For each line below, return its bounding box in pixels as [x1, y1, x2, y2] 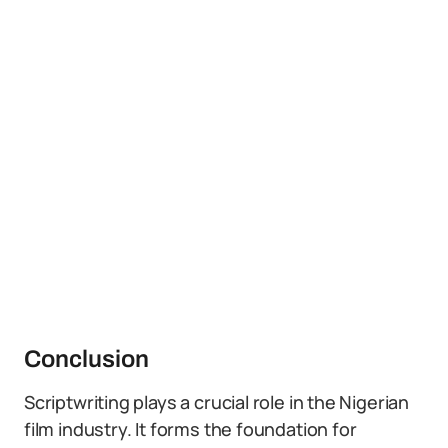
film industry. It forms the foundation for [24, 417, 357, 441]
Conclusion [24, 346, 149, 372]
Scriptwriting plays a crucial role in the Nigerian [24, 390, 410, 414]
